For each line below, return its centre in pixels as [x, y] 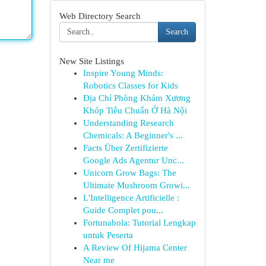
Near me [99, 260]
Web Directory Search [100, 16]
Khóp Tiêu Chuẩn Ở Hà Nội [135, 110]
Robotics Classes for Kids [130, 85]
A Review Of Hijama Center [135, 248]
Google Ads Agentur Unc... [133, 160]
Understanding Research [128, 123]
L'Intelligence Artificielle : [131, 198]
